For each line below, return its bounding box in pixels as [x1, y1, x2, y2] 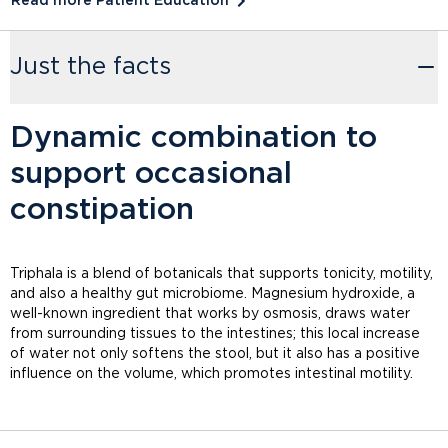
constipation [10, 195, 194, 226]
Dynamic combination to [10, 123, 377, 154]
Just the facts [10, 55, 171, 80]
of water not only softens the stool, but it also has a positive [10, 347, 420, 362]
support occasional [10, 159, 292, 190]
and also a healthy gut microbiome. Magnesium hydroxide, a [10, 287, 415, 302]
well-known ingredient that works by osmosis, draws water [10, 307, 410, 322]
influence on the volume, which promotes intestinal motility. [10, 367, 413, 382]
